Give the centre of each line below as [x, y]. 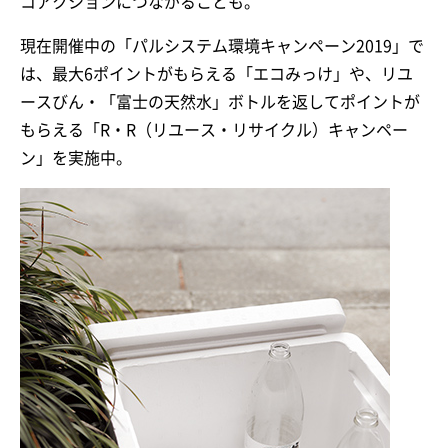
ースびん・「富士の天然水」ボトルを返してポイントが [220, 102]
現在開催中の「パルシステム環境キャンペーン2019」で [222, 46]
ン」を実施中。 [76, 158]
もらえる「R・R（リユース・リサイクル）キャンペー [214, 130]
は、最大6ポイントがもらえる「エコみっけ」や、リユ [216, 74]
